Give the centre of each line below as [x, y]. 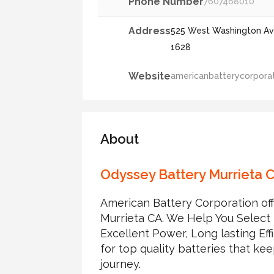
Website [150, 76]
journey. [121, 264]
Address [150, 31]
